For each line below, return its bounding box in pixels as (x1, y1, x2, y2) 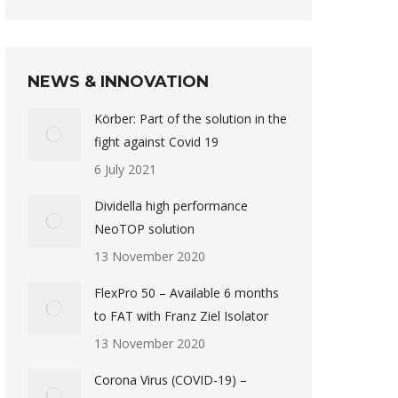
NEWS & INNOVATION (28, 72, 209, 92)
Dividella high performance (94, 197, 248, 214)
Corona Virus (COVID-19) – (94, 371, 247, 388)
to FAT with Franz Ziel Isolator (94, 307, 268, 324)
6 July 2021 (94, 161, 156, 178)
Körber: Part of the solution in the (94, 110, 287, 127)
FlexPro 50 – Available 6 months (94, 284, 279, 301)
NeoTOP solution (94, 220, 195, 237)
